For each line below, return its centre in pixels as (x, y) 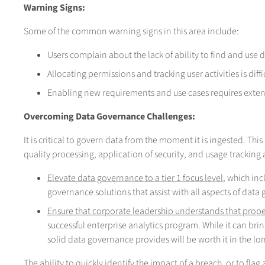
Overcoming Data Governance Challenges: (109, 116)
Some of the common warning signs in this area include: (131, 31)
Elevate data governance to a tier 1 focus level (135, 178)
